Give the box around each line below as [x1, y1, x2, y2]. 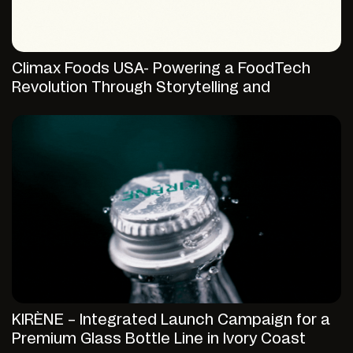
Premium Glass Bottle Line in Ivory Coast [12, 332, 306, 347]
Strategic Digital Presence [12, 99, 205, 115]
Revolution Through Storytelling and [12, 80, 270, 96]
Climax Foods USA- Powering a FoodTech [12, 61, 310, 77]
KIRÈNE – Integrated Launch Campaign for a [12, 313, 330, 329]
